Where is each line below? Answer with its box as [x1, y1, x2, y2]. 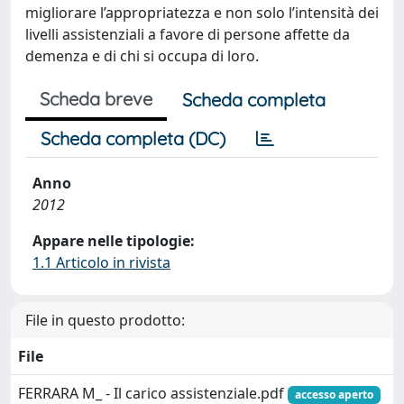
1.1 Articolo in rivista [32, 252, 170, 272]
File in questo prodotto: [25, 310, 185, 330]
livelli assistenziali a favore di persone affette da [25, 24, 350, 44]
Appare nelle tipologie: [32, 231, 195, 251]
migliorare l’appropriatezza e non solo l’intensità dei [25, 3, 379, 23]
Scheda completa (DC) [41, 127, 225, 150]
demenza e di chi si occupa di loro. [25, 46, 259, 66]
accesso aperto [294, 387, 373, 402]
